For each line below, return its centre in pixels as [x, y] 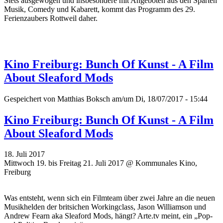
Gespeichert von [31, 99]
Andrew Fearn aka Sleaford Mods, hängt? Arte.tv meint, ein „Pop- [108, 216]
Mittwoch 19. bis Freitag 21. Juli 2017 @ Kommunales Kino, [101, 163]
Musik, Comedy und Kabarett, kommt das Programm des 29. [100, 9]
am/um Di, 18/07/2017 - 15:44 [159, 99]
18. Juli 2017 [24, 154]
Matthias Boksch [84, 99]
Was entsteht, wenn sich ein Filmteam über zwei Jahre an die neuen [110, 198]
